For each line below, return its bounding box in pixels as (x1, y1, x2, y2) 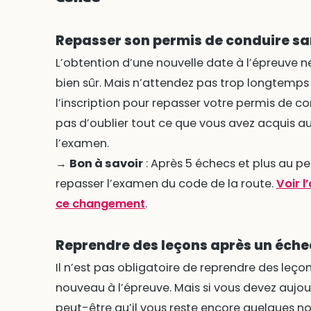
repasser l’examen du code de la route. (55, 175, 276, 192)
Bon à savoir (69, 155, 143, 171)
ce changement (55, 195, 145, 212)
